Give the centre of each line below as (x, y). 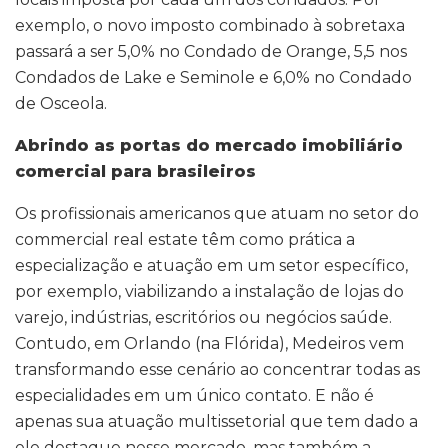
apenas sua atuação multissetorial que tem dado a (216, 422)
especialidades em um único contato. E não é (194, 396)
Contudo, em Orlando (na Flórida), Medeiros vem (209, 344)
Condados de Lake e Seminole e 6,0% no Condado (213, 78)
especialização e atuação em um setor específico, (211, 266)
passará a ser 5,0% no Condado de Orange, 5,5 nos (211, 52)
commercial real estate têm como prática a (185, 240)
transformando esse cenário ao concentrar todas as (217, 370)
